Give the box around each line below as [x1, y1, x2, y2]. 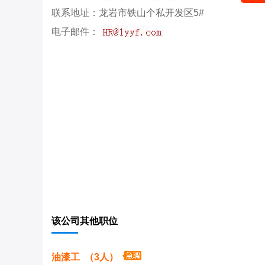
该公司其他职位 [51, 216, 118, 226]
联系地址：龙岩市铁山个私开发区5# [51, 8, 204, 18]
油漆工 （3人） [51, 252, 121, 262]
